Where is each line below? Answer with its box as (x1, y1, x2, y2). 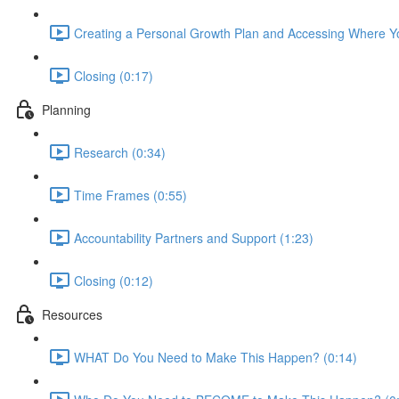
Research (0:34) (74, 142, 166, 161)
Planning (42, 100, 91, 118)
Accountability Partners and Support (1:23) (74, 228, 313, 247)
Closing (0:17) (74, 66, 153, 85)
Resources (42, 305, 102, 323)
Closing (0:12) (74, 271, 153, 289)
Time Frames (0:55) (74, 185, 187, 204)
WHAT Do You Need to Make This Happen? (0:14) (74, 347, 357, 366)
